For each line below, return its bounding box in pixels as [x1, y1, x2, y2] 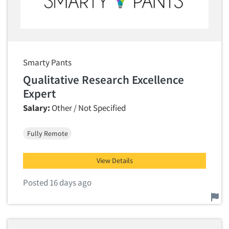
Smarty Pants [23, 57, 72, 68]
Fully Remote [27, 128, 68, 138]
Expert [23, 86, 56, 101]
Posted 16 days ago [23, 177, 91, 188]
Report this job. [22, 188, 77, 199]
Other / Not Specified [50, 102, 126, 113]
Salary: [23, 102, 50, 113]
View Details [96, 156, 133, 165]
